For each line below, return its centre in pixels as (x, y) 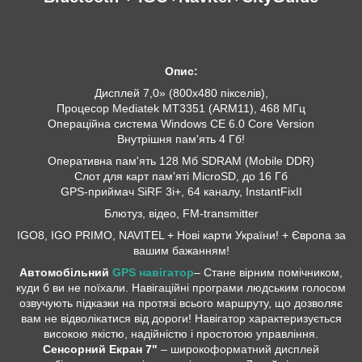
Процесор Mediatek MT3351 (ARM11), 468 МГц (181, 109)
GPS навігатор (153, 273)
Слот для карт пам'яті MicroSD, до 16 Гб (181, 177)
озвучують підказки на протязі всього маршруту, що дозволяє (181, 303)
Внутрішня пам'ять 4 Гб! (181, 139)
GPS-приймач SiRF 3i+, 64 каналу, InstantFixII (181, 192)
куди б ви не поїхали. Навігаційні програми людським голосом (181, 288)
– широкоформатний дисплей (238, 349)
